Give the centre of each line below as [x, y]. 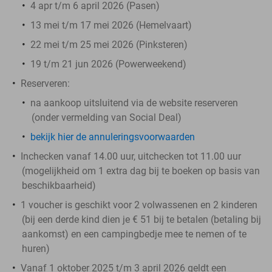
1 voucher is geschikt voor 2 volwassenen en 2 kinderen [139, 205]
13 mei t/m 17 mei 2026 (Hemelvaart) [111, 25]
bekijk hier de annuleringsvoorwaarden [113, 137]
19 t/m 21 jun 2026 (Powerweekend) [108, 64]
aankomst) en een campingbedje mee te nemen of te [134, 234]
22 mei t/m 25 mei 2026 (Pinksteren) [109, 44]
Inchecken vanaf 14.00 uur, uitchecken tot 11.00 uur [131, 156]
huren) [36, 248]
